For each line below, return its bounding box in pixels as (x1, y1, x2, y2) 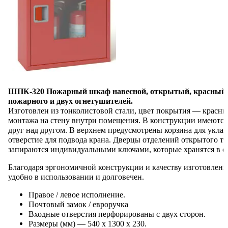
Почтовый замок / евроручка (28, 200, 128, 209)
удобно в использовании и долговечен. (8, 173, 144, 181)
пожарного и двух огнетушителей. (8, 97, 133, 105)
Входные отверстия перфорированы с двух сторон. (28, 210, 206, 218)
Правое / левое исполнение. (28, 190, 125, 199)
